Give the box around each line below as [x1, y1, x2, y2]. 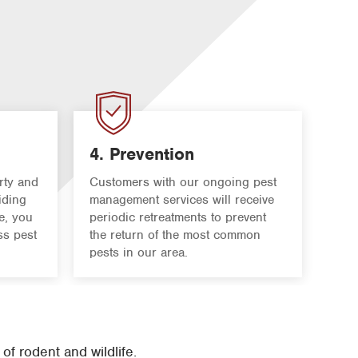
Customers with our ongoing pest [89, 174, 276, 191]
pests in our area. [89, 245, 188, 261]
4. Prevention [89, 143, 194, 165]
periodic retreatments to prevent [89, 209, 266, 226]
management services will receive [89, 192, 274, 209]
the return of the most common [89, 227, 261, 244]
